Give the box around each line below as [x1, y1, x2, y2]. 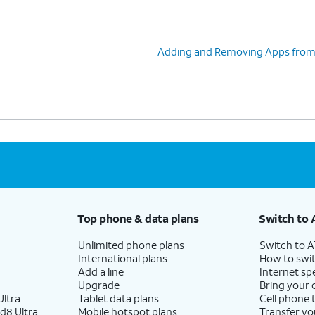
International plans [77, 250, 167, 265]
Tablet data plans [77, 290, 159, 305]
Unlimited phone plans [77, 237, 184, 252]
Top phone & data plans [77, 210, 199, 226]
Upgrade [77, 277, 120, 292]
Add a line [77, 264, 124, 278]
